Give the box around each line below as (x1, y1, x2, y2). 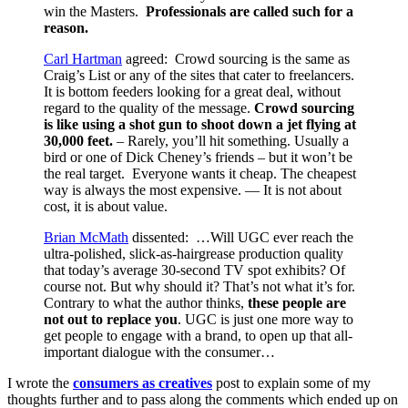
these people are (244, 295, 346, 311)
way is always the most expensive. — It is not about (44, 182, 342, 199)
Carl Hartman (44, 51, 122, 67)
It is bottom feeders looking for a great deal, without (44, 84, 341, 100)
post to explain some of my (212, 375, 371, 392)
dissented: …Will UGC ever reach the (128, 229, 353, 246)
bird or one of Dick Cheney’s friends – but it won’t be (44, 149, 352, 166)
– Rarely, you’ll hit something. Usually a (113, 133, 349, 149)
